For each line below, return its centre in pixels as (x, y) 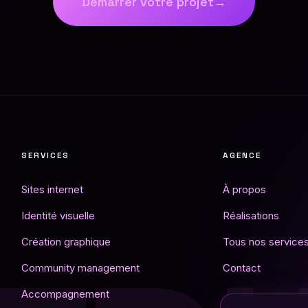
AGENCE (242, 156)
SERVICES (46, 156)
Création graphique (66, 242)
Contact (241, 268)
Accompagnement (66, 294)
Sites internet (53, 190)
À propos (244, 190)
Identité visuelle (58, 216)
